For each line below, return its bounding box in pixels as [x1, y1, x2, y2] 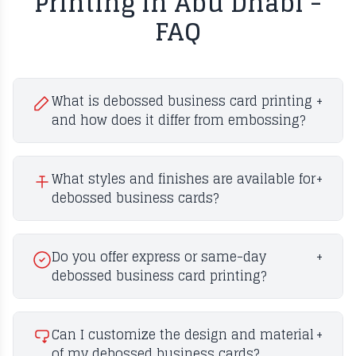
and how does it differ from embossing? [52, 109, 305, 131]
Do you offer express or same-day [52, 246, 266, 268]
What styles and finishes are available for [52, 168, 315, 190]
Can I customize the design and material [52, 323, 314, 346]
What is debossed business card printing [52, 90, 312, 112]
